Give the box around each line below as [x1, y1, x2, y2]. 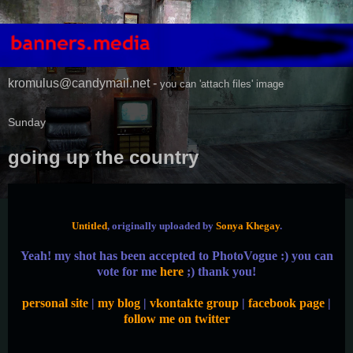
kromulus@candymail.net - [8, 76, 160, 91]
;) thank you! [184, 265, 256, 279]
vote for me [97, 265, 160, 279]
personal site [22, 296, 88, 310]
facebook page [248, 296, 325, 310]
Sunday [8, 116, 46, 129]
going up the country [8, 147, 199, 169]
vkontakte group [150, 296, 239, 310]
